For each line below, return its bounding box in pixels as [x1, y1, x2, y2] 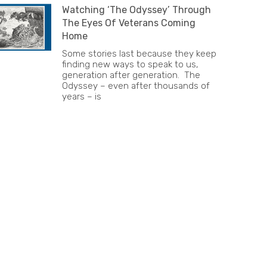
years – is [62, 91, 101, 102]
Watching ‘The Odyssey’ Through [62, 4, 211, 15]
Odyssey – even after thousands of [62, 80, 210, 91]
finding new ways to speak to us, [62, 59, 198, 70]
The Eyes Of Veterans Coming [62, 17, 195, 29]
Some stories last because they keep [62, 48, 216, 59]
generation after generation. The [62, 70, 200, 80]
